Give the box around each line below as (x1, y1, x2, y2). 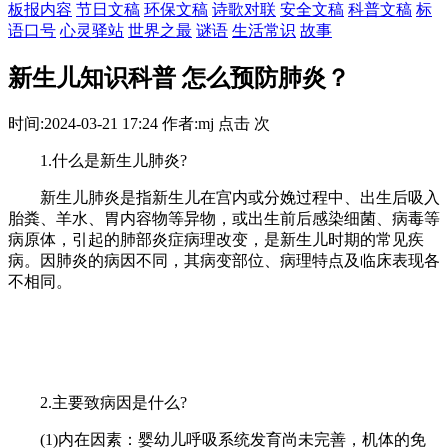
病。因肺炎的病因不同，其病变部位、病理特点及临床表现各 (8, 251, 440, 269)
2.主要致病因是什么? (8, 393, 187, 411)
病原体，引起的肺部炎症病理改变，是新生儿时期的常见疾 (8, 230, 424, 248)
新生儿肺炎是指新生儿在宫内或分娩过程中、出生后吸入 (8, 188, 440, 206)
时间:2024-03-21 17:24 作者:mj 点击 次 (8, 114, 270, 132)
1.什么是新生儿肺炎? (8, 151, 187, 169)
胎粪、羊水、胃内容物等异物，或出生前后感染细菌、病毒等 (8, 209, 440, 227)
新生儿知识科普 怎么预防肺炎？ (8, 64, 350, 91)
